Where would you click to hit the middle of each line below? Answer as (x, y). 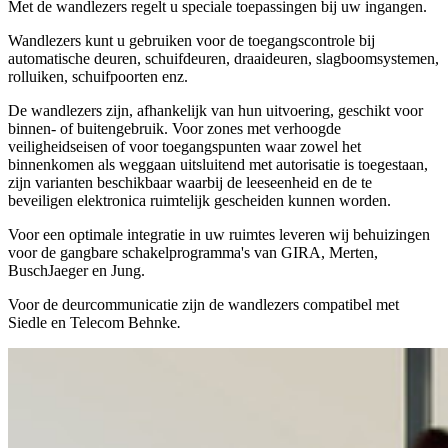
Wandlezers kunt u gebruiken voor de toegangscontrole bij (191, 40)
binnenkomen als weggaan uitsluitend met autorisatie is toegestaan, (218, 164)
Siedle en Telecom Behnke (92, 322)
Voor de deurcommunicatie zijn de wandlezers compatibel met (203, 304)
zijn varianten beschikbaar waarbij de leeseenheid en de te (190, 182)
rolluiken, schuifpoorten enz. (98, 76)
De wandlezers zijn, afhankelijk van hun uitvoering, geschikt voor (215, 110)
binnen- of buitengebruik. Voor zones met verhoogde (174, 128)
